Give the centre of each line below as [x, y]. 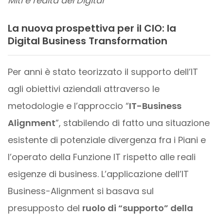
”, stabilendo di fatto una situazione [132, 123]
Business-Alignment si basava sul [81, 191]
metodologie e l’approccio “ [68, 106]
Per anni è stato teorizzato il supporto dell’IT [103, 72]
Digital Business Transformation [87, 41]
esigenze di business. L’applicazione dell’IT [98, 174]
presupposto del [45, 208]
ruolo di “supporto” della [137, 208]
